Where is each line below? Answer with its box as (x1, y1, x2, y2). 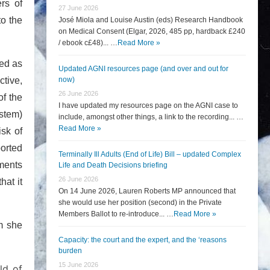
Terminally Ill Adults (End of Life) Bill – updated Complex (58, 150, 241, 159)
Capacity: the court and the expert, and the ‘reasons (58, 236, 227, 244)
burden (58, 246, 82, 255)
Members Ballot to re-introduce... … (58, 210, 174, 218)
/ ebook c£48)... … (58, 39, 118, 47)
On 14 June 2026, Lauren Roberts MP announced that (58, 187, 236, 195)
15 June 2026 (58, 261, 98, 268)
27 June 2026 (58, 4, 98, 11)
